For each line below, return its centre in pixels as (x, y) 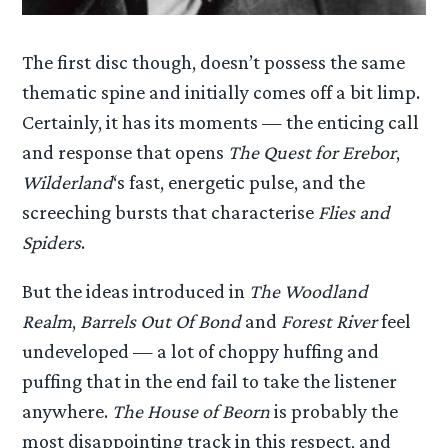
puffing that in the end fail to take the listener (210, 381)
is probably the (334, 411)
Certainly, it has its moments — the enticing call (221, 122)
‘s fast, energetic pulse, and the (239, 182)
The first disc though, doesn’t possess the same (214, 62)
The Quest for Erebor (312, 152)
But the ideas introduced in (136, 291)
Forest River (329, 321)
